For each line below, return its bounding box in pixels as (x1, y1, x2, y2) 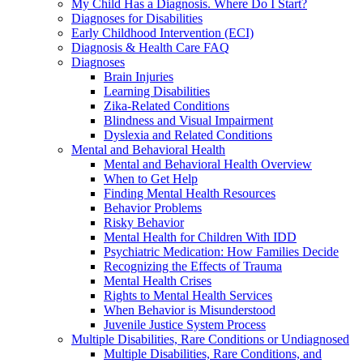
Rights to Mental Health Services (104, 288, 272, 303)
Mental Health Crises (104, 274, 211, 288)
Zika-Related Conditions (104, 99, 229, 113)
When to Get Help (104, 172, 198, 186)
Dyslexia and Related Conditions (104, 128, 272, 143)
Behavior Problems (104, 201, 202, 216)
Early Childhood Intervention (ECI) (71, 26, 254, 41)
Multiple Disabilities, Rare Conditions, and (104, 347, 322, 361)
